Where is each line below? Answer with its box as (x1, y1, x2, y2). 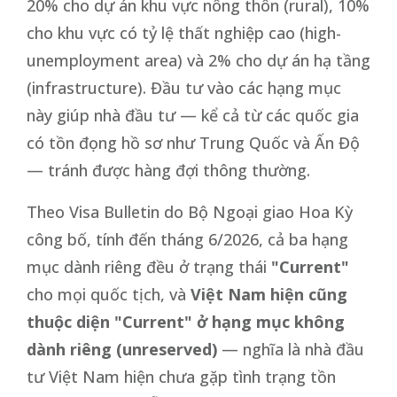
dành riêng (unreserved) (27, 338, 217, 360)
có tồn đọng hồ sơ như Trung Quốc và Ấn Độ (27, 131, 360, 153)
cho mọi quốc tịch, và (27, 283, 191, 305)
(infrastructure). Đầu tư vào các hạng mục (27, 76, 341, 98)
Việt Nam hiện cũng (191, 283, 347, 305)
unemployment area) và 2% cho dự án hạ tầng (27, 49, 370, 71)
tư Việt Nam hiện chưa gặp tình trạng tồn (27, 365, 336, 387)
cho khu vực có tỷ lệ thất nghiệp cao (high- (27, 21, 341, 43)
